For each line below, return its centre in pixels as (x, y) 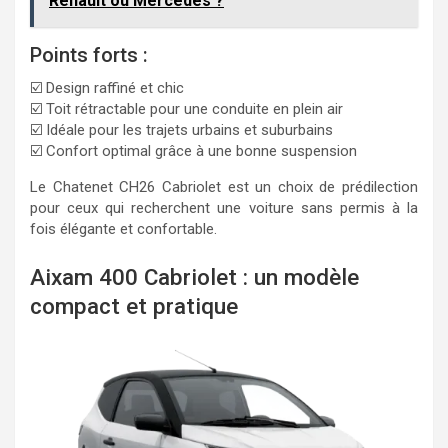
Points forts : (89, 55)
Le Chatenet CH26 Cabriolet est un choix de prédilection (224, 187)
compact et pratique (134, 305)
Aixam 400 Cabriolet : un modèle (194, 276)
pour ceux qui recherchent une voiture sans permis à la (224, 208)
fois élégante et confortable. (123, 229)
